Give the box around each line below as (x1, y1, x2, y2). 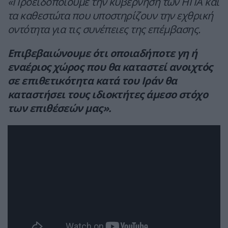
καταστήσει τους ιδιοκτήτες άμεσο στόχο (8, 88, 208, 102)
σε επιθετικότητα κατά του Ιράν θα (8, 74, 177, 88)
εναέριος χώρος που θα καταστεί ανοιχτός (8, 60, 213, 74)
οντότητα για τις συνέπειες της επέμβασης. (8, 22, 201, 37)
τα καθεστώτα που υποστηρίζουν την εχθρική (8, 9, 213, 23)
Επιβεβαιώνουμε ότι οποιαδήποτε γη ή (8, 46, 197, 61)
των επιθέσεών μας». (8, 101, 111, 116)
